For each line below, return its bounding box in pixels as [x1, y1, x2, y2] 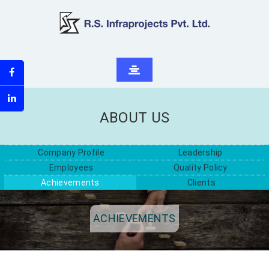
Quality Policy [173, 163, 228, 172]
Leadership [178, 148, 223, 157]
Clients [187, 178, 216, 187]
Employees [49, 163, 94, 172]
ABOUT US [99, 109, 170, 126]
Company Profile [38, 148, 104, 157]
